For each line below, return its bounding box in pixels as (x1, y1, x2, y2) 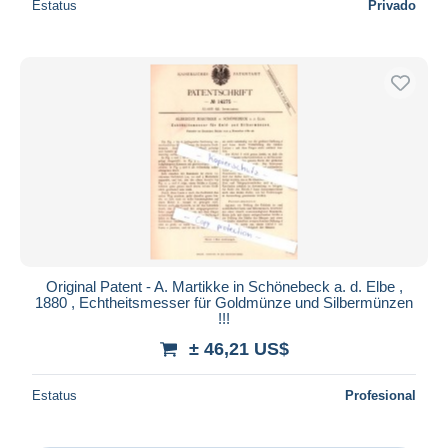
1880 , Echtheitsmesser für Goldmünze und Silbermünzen (35, 293, 413, 311)
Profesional (345, 387, 416, 403)
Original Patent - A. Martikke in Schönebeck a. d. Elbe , (45, 277, 403, 295)
